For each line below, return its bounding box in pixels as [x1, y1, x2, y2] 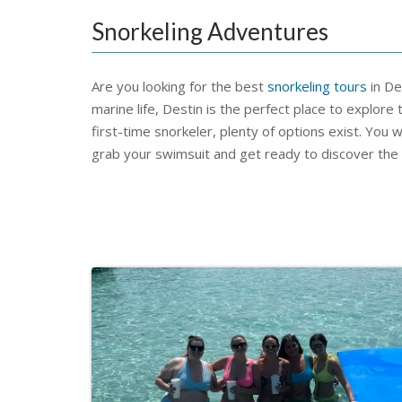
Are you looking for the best [92, 77, 267, 95]
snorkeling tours [267, 77, 367, 95]
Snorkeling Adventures [92, 17, 328, 46]
